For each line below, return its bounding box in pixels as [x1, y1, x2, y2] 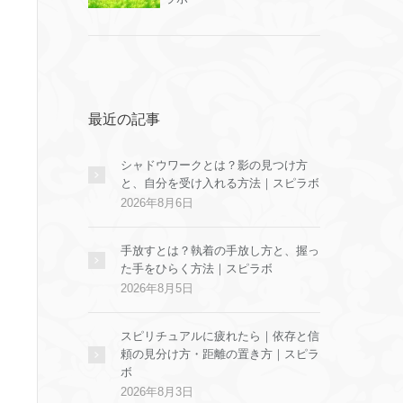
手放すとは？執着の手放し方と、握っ [121, 244, 319, 257]
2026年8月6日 [121, 196, 193, 210]
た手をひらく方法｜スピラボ [121, 262, 273, 275]
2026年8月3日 [121, 385, 193, 399]
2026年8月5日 [121, 282, 193, 295]
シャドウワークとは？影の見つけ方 [121, 158, 308, 172]
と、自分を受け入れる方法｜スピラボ [121, 176, 319, 190]
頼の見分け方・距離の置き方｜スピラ [121, 347, 319, 361]
